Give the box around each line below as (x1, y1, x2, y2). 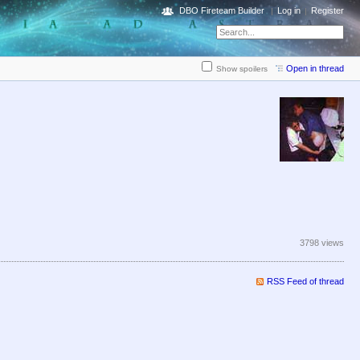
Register (311, 6, 344, 15)
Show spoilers (216, 64, 268, 74)
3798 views (300, 238, 344, 248)
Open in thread (286, 63, 344, 74)
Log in (277, 6, 301, 15)
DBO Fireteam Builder (179, 6, 264, 15)
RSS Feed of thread (267, 276, 344, 287)
